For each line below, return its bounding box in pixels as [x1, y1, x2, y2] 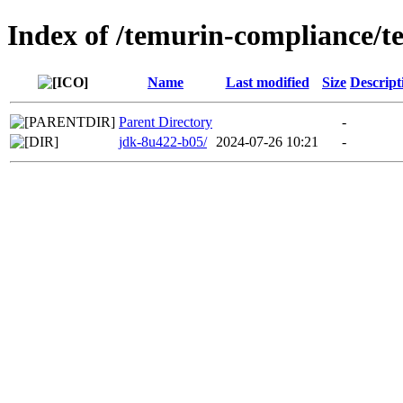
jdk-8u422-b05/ [119, 133, 207, 149]
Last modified [225, 74, 309, 90]
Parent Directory [119, 113, 212, 130]
